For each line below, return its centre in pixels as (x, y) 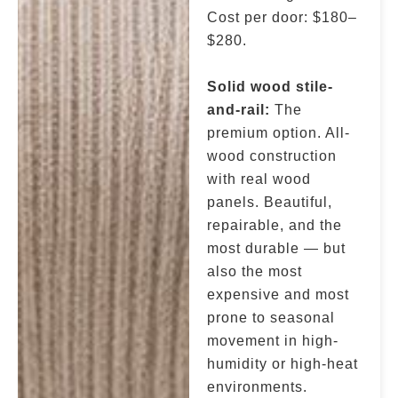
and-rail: (239, 110)
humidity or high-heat (283, 364)
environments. (258, 387)
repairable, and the (275, 225)
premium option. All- (279, 133)
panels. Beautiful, (270, 202)
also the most (255, 271)
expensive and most (279, 295)
